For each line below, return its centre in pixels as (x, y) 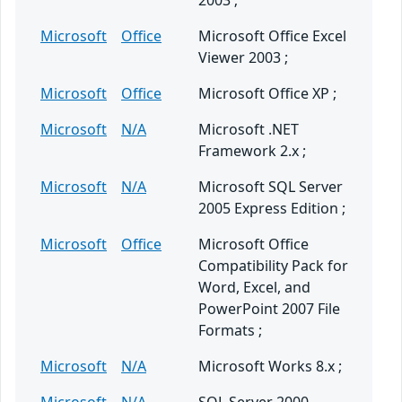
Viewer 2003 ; (243, 58)
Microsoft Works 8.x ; (270, 367)
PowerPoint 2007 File (269, 309)
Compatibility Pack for (273, 266)
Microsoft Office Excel (272, 36)
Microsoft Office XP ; (267, 94)
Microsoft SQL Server (271, 187)
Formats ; (230, 331)
